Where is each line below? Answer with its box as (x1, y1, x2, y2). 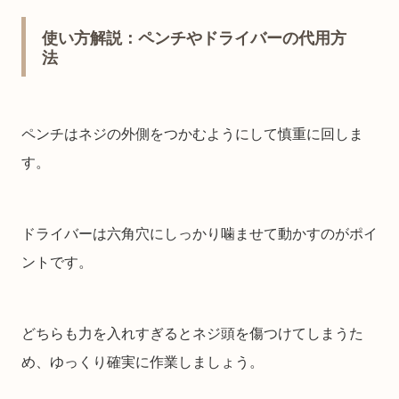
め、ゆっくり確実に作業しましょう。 (21, 354, 264, 370)
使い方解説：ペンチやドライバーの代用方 (42, 28, 346, 47)
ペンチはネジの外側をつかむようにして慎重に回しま (21, 126, 363, 142)
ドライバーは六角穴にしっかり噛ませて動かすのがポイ (21, 226, 378, 241)
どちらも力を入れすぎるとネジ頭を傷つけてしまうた (21, 326, 363, 341)
